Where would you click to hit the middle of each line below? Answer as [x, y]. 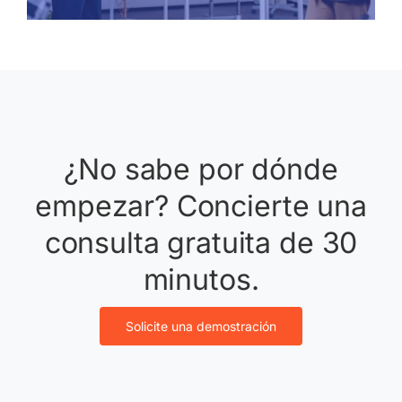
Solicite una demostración [201, 327]
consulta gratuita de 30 [201, 243]
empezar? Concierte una [201, 206]
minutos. [201, 280]
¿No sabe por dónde [201, 170]
